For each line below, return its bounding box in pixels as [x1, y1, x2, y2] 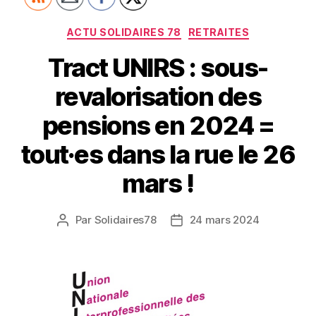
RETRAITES [188, 26, 250, 39]
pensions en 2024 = [42, 109, 274, 141]
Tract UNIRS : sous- [48, 51, 268, 83]
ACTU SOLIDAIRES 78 [66, 26, 181, 39]
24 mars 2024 [189, 212, 260, 226]
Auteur [61, 213, 96, 227]
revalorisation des [54, 80, 262, 112]
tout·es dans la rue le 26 [20, 138, 296, 170]
